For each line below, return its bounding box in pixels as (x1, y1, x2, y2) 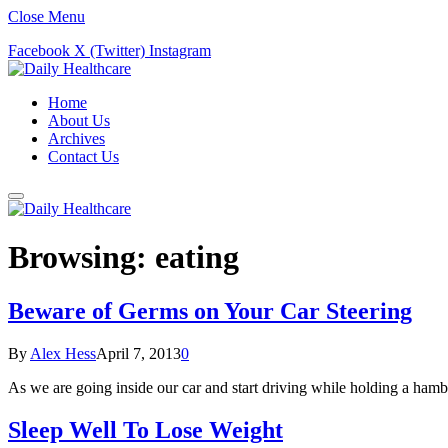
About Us (48, 112, 110, 129)
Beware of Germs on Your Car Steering (8, 297, 412, 324)
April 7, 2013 (96, 344, 181, 362)
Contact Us (48, 148, 119, 165)
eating (155, 239, 239, 276)
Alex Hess (30, 344, 96, 362)
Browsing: (8, 239, 155, 276)
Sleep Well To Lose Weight (8, 416, 283, 443)
